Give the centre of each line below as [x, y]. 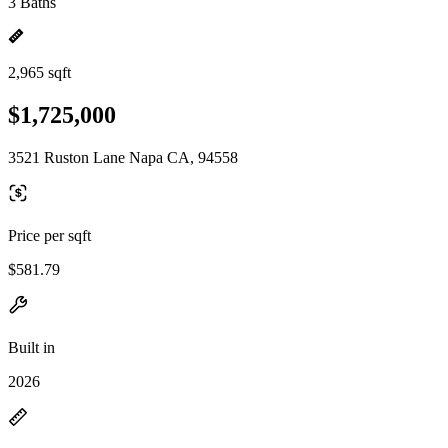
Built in [31, 347]
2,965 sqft [39, 72]
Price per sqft [49, 235]
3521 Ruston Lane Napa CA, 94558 [123, 157]
